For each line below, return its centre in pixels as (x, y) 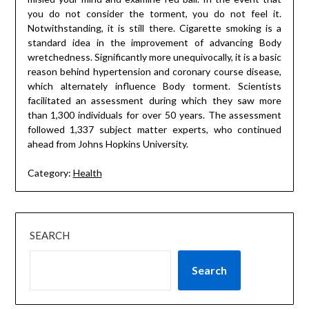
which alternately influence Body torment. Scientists (154, 86)
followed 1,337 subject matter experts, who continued (154, 130)
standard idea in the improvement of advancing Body (154, 43)
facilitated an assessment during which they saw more (154, 101)
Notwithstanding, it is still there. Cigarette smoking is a (154, 28)
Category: (49, 173)
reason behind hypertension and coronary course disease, (154, 72)
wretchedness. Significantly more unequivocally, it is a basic (154, 57)
